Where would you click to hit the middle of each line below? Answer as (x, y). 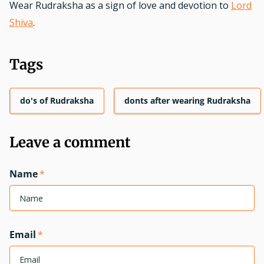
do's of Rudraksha (57, 101)
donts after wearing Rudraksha (187, 101)
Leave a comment (70, 142)
